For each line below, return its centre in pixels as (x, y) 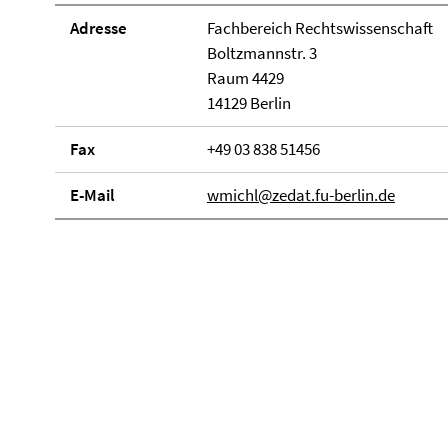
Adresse (98, 28)
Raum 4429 (245, 78)
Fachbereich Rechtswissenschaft (319, 28)
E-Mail (92, 195)
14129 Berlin (248, 103)
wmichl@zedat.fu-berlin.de (300, 195)
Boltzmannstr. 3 (261, 53)
